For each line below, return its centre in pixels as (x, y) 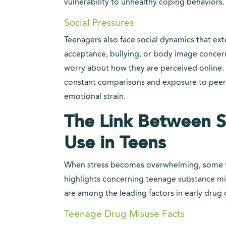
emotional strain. (95, 97)
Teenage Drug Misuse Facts (124, 214)
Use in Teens (115, 144)
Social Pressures (99, 23)
